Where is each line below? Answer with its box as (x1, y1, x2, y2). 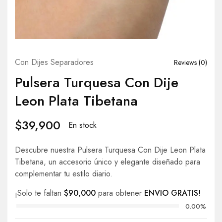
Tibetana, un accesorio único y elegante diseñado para (15, 156, 200, 167)
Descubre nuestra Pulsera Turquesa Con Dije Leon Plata (15, 144, 206, 156)
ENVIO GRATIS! (144, 187, 201, 199)
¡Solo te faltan (15, 187, 64, 199)
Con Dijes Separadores (15, 56, 94, 68)
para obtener (96, 187, 144, 199)
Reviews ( (174, 57, 201, 67)
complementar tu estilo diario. (15, 168, 112, 179)
